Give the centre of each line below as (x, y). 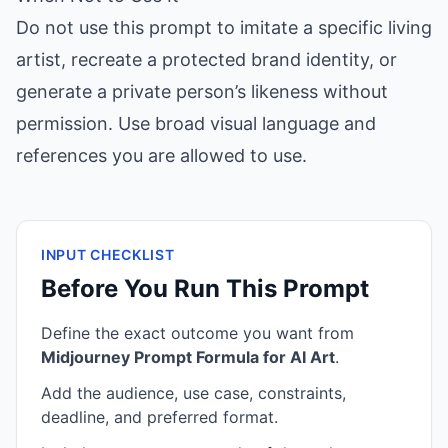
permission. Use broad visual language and (196, 123)
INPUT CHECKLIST (108, 254)
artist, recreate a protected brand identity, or (206, 59)
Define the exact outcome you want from (197, 333)
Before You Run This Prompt (205, 288)
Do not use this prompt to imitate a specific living (224, 27)
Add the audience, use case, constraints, (193, 393)
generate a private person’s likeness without (202, 91)
